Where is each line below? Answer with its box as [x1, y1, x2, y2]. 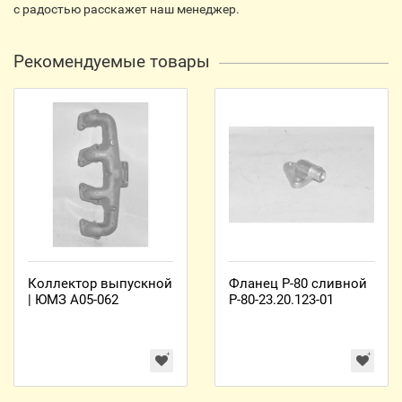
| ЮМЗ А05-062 [28, 292, 118, 308]
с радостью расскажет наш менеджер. [13, 2, 240, 16]
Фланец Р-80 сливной [229, 275, 367, 292]
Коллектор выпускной [28, 275, 172, 292]
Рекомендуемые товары [13, 51, 210, 72]
